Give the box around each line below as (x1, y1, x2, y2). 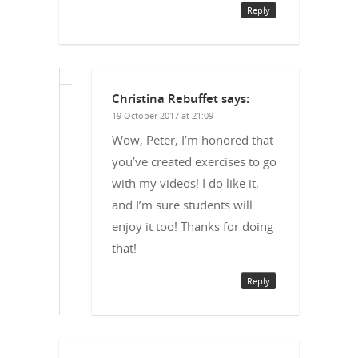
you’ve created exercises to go (112, 153, 276, 169)
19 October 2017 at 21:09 (112, 109, 213, 121)
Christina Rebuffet (112, 89, 218, 106)
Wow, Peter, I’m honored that (112, 131, 273, 148)
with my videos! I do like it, (112, 174, 259, 191)
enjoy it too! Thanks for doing (112, 217, 273, 234)
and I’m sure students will (112, 196, 253, 213)
